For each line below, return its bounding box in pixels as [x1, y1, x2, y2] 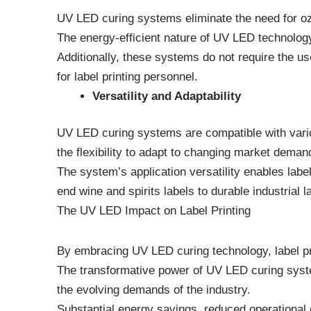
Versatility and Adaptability [92, 89, 241, 103]
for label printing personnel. [57, 69, 198, 83]
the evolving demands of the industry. [57, 283, 251, 296]
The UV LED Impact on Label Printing [57, 204, 251, 218]
